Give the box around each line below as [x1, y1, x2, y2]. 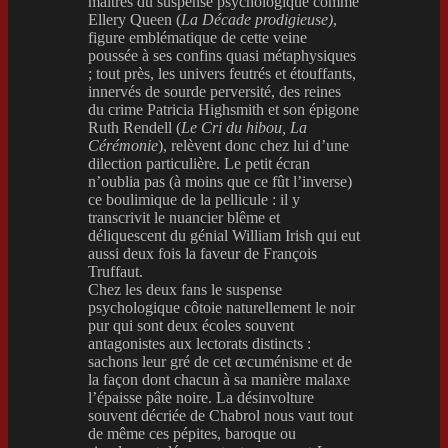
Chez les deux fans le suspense [88, 280, 282, 298]
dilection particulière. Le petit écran [88, 154, 310, 172]
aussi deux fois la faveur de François [88, 244, 317, 262]
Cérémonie [88, 136, 158, 154]
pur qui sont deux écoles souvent [88, 316, 294, 334]
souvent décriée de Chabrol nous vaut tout [88, 406, 353, 424]
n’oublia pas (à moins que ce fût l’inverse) [88, 172, 352, 190]
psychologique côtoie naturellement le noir [88, 298, 355, 316]
